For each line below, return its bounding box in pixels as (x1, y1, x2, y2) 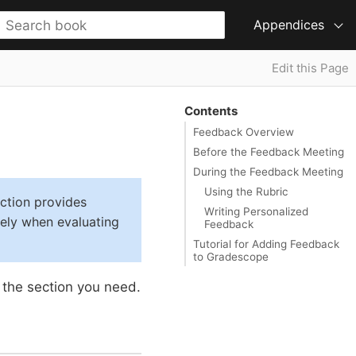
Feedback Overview (193, 125, 294, 138)
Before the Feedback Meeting (193, 145, 344, 158)
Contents (184, 103, 238, 118)
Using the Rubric (203, 184, 288, 198)
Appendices (253, 17, 324, 33)
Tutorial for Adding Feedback (193, 237, 339, 250)
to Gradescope (193, 250, 269, 263)
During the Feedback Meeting (193, 164, 343, 178)
